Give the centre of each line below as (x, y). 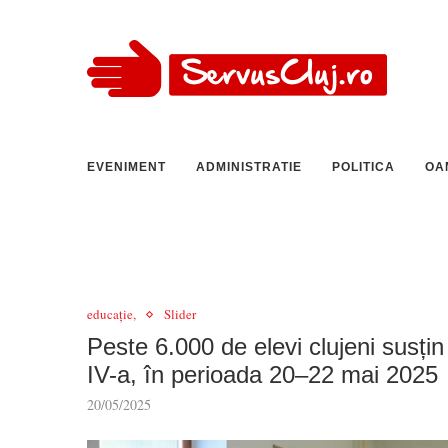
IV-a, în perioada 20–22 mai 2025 (262, 374)
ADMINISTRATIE (249, 167)
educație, (111, 314)
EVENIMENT (126, 167)
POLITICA (363, 167)
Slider (180, 314)
